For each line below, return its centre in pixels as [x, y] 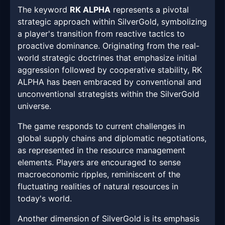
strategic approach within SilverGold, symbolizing [112, 22]
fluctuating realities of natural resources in [98, 187]
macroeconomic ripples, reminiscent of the [99, 175]
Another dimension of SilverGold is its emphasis [108, 219]
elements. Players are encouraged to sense [99, 162]
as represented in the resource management [101, 150]
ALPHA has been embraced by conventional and [109, 82]
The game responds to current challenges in [101, 126]
